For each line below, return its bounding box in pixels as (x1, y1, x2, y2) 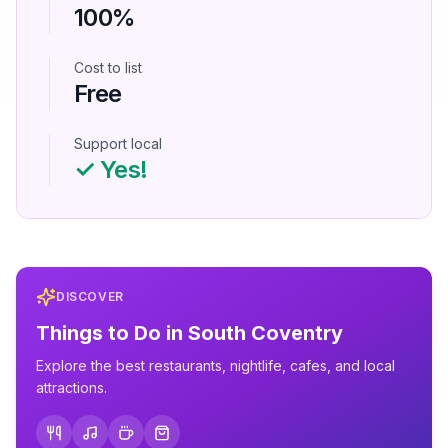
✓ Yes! (74, 155, 148, 184)
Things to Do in (36, 321, 188, 345)
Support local (74, 135, 162, 152)
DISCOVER (56, 289, 124, 304)
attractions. (36, 379, 107, 396)
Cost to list (74, 59, 142, 76)
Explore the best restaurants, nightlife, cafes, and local (36, 357, 395, 374)
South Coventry (188, 321, 343, 345)
